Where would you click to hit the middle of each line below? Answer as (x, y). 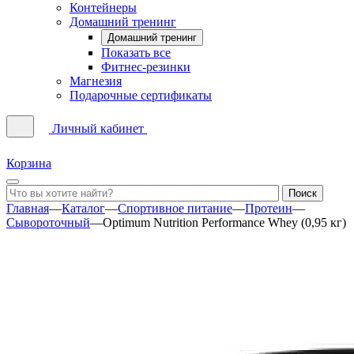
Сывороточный (48, 222)
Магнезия (96, 81)
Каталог (83, 208)
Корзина (29, 163)
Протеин (269, 208)
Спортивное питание (175, 208)
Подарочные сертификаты (141, 95)
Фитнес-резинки (146, 66)
